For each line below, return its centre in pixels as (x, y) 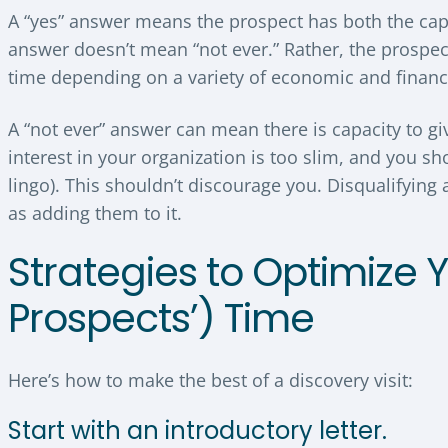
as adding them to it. (95, 212)
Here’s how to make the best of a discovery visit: (210, 379)
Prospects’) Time (161, 319)
